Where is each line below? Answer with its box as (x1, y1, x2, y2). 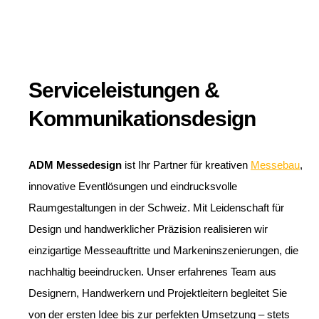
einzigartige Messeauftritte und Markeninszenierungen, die (28, 244, 298, 257)
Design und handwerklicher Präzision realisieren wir (28, 223, 268, 236)
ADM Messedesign (28, 159, 122, 172)
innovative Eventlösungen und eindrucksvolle (28, 180, 237, 193)
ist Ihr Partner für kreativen (122, 159, 251, 172)
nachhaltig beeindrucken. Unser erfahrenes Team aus (28, 266, 276, 278)
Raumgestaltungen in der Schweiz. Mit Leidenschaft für (28, 202, 284, 214)
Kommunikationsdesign (28, 107, 256, 131)
